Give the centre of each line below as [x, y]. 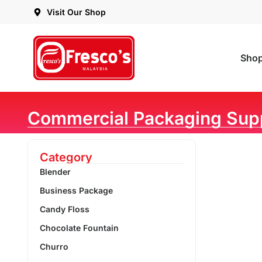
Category [66, 157]
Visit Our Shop [76, 12]
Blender [55, 171]
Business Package [76, 190]
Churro [54, 246]
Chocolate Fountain [79, 227]
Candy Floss [65, 209]
